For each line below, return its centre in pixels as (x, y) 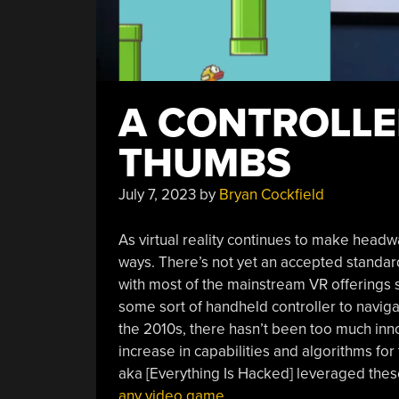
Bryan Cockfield (271, 195)
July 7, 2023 (157, 195)
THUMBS (204, 163)
